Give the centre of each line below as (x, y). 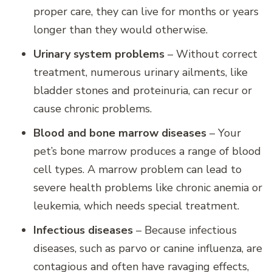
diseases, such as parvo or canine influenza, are (148, 249)
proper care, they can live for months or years (146, 12)
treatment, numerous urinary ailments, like (141, 73)
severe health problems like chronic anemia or (148, 188)
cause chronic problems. (93, 109)
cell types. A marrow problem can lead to (138, 170)
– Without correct (211, 54)
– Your (224, 133)
